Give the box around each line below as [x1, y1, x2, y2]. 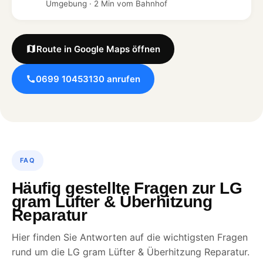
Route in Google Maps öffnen [36, 43, 160, 55]
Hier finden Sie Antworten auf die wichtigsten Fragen [12, 231, 248, 243]
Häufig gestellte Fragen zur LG [12, 178, 242, 197]
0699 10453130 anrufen [36, 73, 140, 85]
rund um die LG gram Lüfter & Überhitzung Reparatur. [12, 245, 249, 258]
